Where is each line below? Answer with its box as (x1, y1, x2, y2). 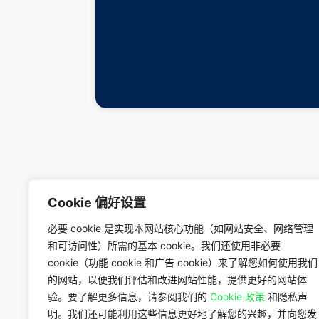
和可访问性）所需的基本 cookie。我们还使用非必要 (48, 239, 281, 251)
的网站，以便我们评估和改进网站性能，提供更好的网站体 (48, 273, 307, 286)
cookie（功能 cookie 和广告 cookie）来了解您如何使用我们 (48, 256, 318, 268)
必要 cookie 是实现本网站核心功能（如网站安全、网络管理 (48, 222, 313, 234)
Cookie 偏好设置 (48, 195, 146, 210)
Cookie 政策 (210, 291, 265, 303)
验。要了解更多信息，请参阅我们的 (48, 291, 210, 303)
